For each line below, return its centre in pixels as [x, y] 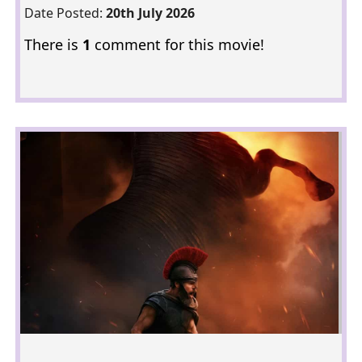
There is [53, 44]
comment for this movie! [177, 44]
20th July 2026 [150, 13]
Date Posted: [65, 13]
